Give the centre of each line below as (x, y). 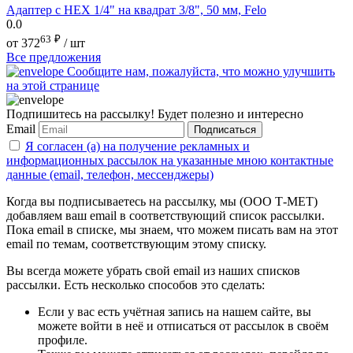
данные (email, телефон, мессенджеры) (110, 175)
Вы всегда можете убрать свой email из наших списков (153, 271)
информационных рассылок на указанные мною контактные (170, 161)
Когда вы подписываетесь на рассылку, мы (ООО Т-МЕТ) (162, 202)
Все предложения (54, 58)
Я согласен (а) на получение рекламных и (137, 147)
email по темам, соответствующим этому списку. (136, 244)
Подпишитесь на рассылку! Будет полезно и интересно (155, 114)
